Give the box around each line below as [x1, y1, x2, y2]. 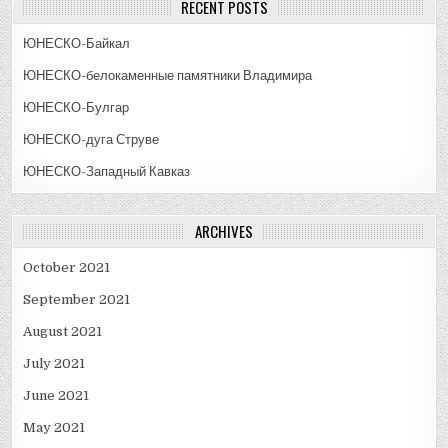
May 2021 [23, 420, 86, 436]
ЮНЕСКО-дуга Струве [23, 132, 160, 148]
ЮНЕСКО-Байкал [23, 36, 131, 52]
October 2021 [23, 260, 111, 276]
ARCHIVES [195, 220, 253, 243]
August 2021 [23, 324, 103, 340]
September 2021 [23, 292, 131, 308]
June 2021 [23, 388, 90, 404]
